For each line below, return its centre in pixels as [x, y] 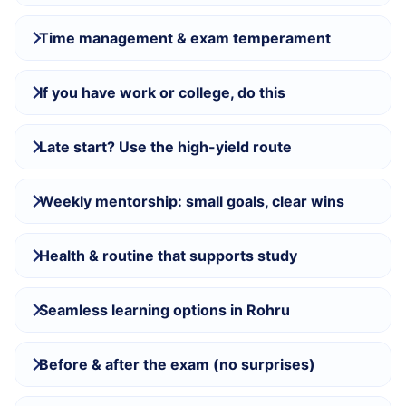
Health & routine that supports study [168, 256]
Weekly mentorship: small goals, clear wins [192, 202]
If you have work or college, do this [162, 93]
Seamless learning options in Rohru [164, 310]
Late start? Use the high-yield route [165, 147]
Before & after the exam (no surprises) [177, 365]
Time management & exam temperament [185, 39]
